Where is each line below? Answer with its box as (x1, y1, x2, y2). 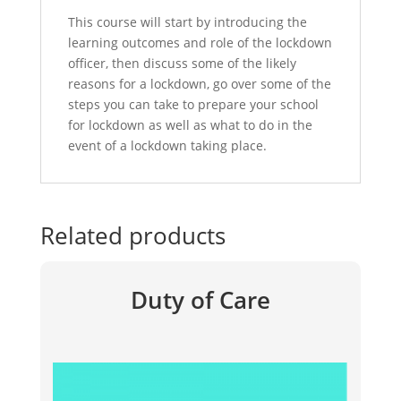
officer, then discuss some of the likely (67, 54, 296, 72)
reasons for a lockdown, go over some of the (67, 74, 331, 92)
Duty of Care (130, 283, 270, 316)
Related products (39, 218, 226, 252)
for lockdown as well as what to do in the (67, 115, 312, 133)
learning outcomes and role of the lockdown (67, 33, 332, 51)
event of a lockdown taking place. (67, 136, 267, 154)
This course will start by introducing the (67, 13, 307, 30)
